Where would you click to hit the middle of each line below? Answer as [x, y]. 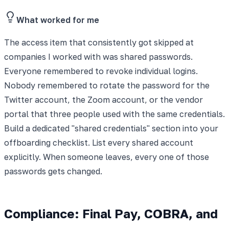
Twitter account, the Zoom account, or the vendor [104, 99]
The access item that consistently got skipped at [99, 42]
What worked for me [58, 20]
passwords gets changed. [53, 171]
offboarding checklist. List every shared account [99, 142]
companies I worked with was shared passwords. [98, 56]
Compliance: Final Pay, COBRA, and [111, 213]
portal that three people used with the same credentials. [114, 114]
